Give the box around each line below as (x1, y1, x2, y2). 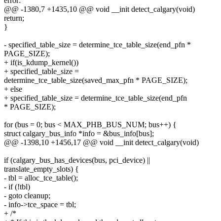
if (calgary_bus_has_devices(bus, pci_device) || (4, 156, 150, 165)
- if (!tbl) (4, 183, 30, 191)
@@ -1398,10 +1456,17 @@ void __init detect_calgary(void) (4, 138, 199, 147)
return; (4, 14, 24, 23)
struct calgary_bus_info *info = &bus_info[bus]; (4, 129, 154, 138)
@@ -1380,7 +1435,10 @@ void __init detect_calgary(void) (4, 5, 195, 14)
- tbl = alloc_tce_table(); (4, 174, 78, 183)
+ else (4, 85, 22, 94)
